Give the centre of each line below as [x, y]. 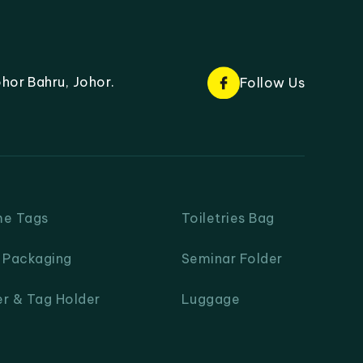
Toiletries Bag [228, 218]
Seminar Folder [232, 258]
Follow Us [272, 83]
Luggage [211, 299]
